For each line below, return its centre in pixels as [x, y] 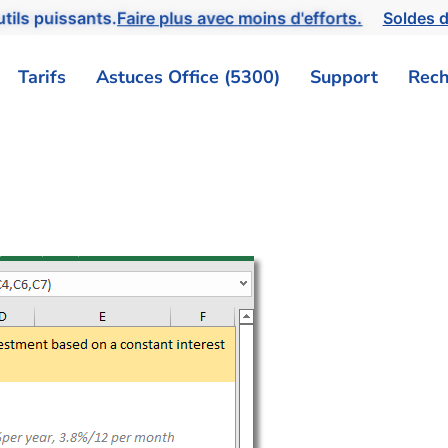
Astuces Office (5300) [188, 76]
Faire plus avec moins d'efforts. [233, 17]
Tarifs [42, 76]
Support [344, 76]
